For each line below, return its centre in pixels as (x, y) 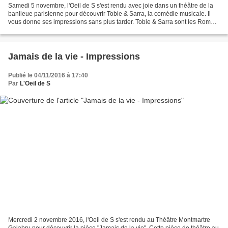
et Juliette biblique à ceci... (45, 30)
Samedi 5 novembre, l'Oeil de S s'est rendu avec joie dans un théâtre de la (111, 6)
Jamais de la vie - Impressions (74, 57)
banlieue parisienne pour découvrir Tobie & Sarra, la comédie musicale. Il (109, 14)
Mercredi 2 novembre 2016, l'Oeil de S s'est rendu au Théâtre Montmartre (109, 220)
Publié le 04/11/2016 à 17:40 (48, 76)
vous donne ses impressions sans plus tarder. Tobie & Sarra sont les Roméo (113, 22)
